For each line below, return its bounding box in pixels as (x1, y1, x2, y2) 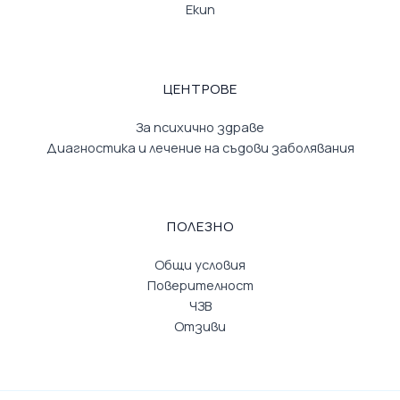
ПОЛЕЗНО (166, 217, 234, 237)
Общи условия (154, 255, 246, 274)
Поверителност (146, 276, 254, 295)
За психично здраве (136, 117, 264, 136)
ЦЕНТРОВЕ (162, 79, 237, 98)
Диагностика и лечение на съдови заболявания (46, 137, 354, 156)
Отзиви (174, 317, 226, 336)
